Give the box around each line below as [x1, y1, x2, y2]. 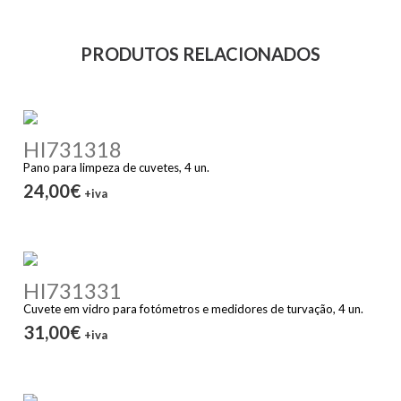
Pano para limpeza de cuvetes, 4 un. [23, 159, 210, 175]
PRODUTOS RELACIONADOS [81, 43, 320, 64]
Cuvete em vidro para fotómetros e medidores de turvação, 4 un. [23, 302, 364, 317]
